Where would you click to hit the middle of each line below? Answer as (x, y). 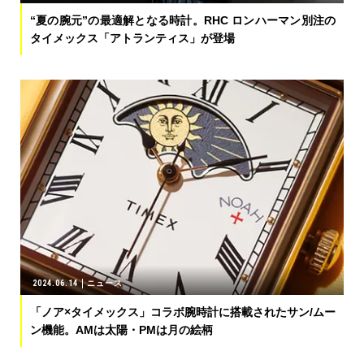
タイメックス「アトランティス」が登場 (132, 38)
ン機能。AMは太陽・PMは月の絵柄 (121, 330)
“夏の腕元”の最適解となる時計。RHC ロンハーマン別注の (183, 20)
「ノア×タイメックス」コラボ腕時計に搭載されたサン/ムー (183, 312)
